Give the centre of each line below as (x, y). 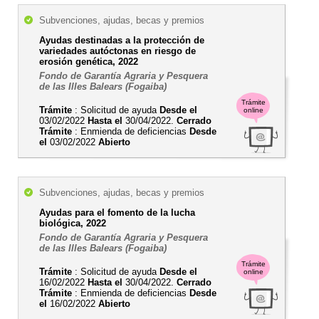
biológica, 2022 (73, 223)
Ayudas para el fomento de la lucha (117, 213)
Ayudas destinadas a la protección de (122, 40)
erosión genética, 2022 (89, 62)
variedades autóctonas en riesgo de (117, 51)
